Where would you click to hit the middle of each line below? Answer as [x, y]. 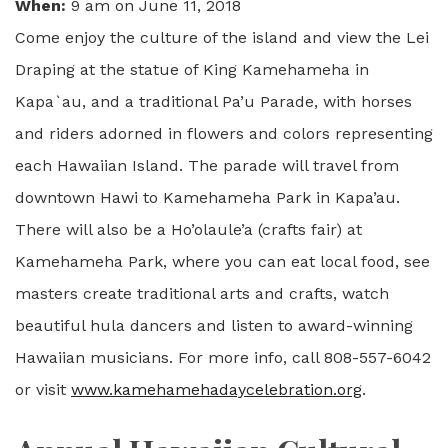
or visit [43, 389]
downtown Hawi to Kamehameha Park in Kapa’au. [207, 197]
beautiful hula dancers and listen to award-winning [214, 325]
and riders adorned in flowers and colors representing [224, 133]
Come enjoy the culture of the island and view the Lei [222, 37]
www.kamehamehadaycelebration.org [216, 389]
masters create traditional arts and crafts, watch [202, 293]
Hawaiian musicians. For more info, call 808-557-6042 [223, 357]
